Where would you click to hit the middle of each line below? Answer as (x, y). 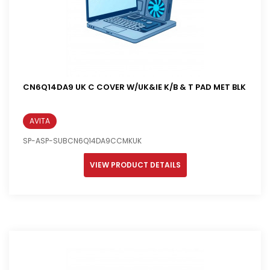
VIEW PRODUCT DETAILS (135, 165)
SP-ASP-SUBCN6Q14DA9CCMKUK (82, 140)
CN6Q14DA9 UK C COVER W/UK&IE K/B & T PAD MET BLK (134, 87)
